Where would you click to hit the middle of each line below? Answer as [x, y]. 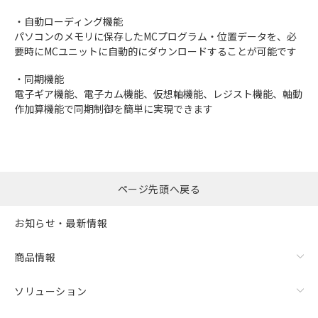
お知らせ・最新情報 [61, 223]
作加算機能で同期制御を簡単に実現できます [114, 109]
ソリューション [51, 291]
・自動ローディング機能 [68, 21]
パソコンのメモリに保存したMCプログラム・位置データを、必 [155, 36]
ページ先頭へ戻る [159, 189]
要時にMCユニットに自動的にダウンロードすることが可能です [155, 51]
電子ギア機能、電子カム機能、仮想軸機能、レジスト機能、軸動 [158, 94]
